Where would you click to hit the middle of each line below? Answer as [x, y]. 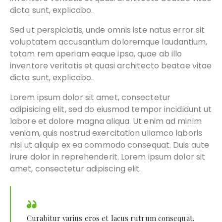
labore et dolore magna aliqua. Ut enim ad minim [106, 121]
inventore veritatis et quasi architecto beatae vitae [111, 66]
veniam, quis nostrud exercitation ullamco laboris [106, 133]
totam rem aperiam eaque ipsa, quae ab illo [96, 54]
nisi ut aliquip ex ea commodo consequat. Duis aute [110, 145]
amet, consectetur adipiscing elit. [76, 169]
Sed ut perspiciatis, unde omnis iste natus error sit [108, 30]
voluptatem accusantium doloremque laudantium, [109, 42]
